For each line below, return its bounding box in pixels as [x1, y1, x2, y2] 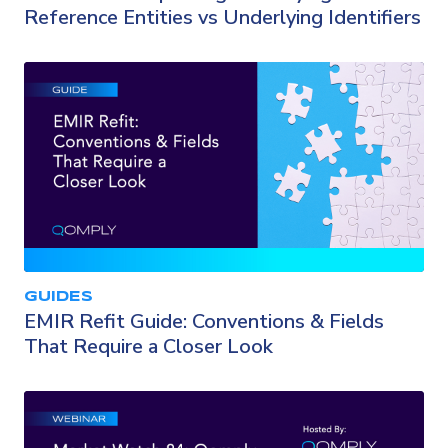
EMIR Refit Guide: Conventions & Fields [24, 308, 384, 335]
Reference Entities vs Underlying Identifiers [24, 4, 421, 31]
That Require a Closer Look [24, 333, 273, 360]
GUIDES [24, 290, 93, 304]
